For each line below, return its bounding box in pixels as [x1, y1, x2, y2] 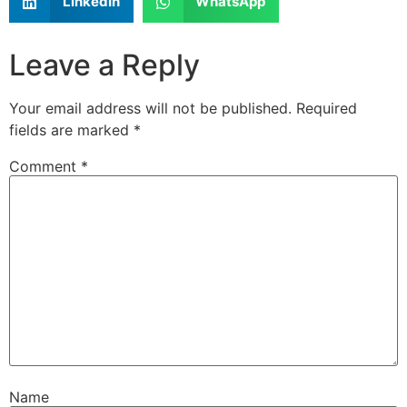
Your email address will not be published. [9, 98, 292, 117]
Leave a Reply [9, 46, 200, 83]
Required [296, 98, 357, 117]
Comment [9, 156, 81, 175]
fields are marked [9, 120, 134, 139]
